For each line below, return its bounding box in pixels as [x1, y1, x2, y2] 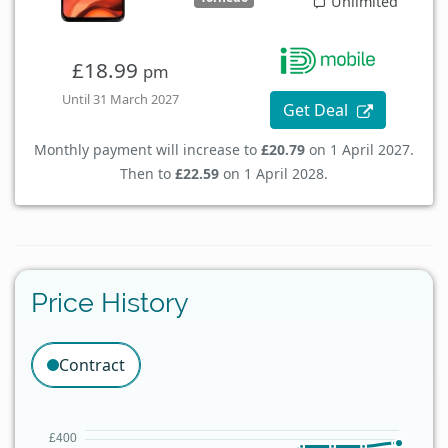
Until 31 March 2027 [61, 90, 179, 109]
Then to [120, 164, 175, 184]
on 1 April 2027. [305, 140, 414, 160]
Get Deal [283, 99, 353, 122]
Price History [31, 286, 189, 319]
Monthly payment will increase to [34, 140, 261, 160]
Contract [59, 353, 126, 376]
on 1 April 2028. [219, 164, 328, 184]
